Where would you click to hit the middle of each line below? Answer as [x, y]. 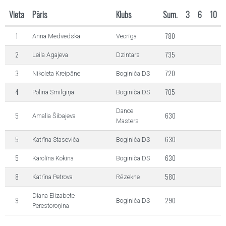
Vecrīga [126, 36]
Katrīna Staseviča [56, 139]
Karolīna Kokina [53, 158]
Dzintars [128, 55]
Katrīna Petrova [52, 177]
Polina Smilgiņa [53, 92]
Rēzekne [128, 177]
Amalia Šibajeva [54, 116]
